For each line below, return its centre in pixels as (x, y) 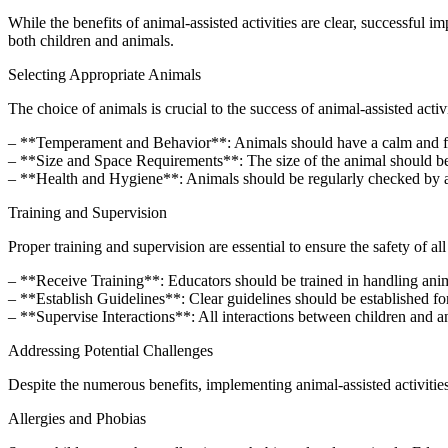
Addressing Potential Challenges (110, 350)
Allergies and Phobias (77, 418)
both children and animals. (91, 40)
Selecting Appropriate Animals (104, 74)
